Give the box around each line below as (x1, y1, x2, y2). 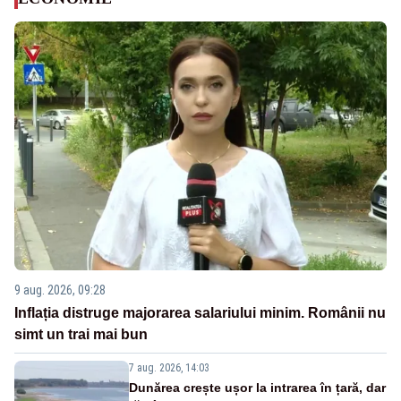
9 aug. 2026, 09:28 (14, 282, 106, 297)
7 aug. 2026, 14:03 (129, 361, 209, 374)
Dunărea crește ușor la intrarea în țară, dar (129, 380, 386, 395)
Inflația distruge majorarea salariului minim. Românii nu (14, 304, 386, 320)
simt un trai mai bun (14, 326, 148, 342)
